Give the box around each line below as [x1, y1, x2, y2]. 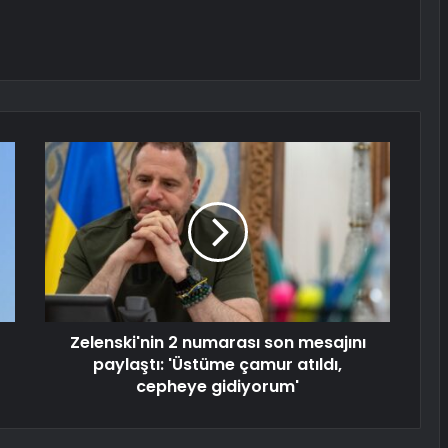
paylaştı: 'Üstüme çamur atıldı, [93, 353, 342, 377]
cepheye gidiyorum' [136, 375, 299, 399]
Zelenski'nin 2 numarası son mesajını [69, 331, 366, 355]
